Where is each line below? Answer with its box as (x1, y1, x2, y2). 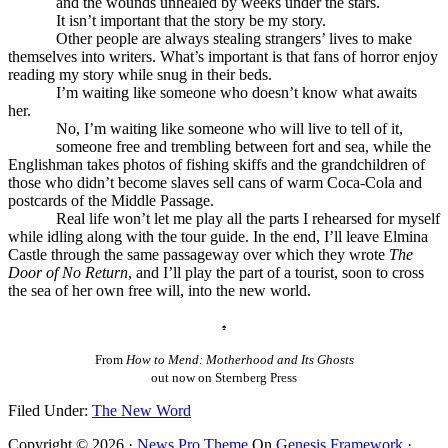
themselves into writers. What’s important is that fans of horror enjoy (8, 47, 438, 65)
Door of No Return (8, 263, 128, 281)
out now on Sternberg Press (151, 369, 297, 385)
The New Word (92, 401, 191, 419)
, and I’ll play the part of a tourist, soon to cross (128, 263, 424, 281)
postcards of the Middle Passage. (8, 191, 214, 209)
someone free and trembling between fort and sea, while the (8, 137, 431, 155)
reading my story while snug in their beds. (8, 65, 272, 83)
